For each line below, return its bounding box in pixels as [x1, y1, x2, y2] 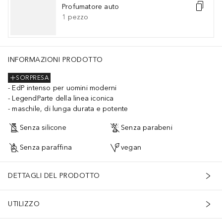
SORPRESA [16, 74, 49, 82]
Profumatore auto [62, 2, 119, 11]
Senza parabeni [121, 123, 172, 132]
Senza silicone [20, 123, 66, 132]
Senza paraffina [20, 143, 72, 152]
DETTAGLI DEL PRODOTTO [8, 171, 100, 180]
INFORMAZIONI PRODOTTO [8, 55, 103, 64]
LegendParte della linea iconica [12, 94, 114, 103]
